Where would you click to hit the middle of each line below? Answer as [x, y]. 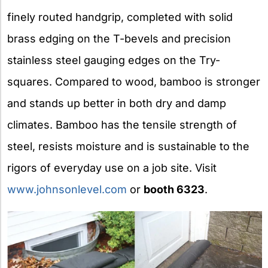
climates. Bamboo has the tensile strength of [122, 125]
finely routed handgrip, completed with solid [120, 17]
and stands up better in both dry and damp [117, 103]
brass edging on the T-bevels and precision [119, 39]
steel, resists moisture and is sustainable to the [128, 147]
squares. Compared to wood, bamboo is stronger [134, 82]
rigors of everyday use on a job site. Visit [112, 168]
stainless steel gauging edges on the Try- [114, 60]
